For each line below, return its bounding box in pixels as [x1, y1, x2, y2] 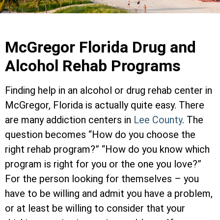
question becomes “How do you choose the [5, 129, 195, 141]
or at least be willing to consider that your [5, 202, 185, 215]
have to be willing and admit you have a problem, [5, 188, 213, 200]
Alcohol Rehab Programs [5, 56, 181, 76]
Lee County [134, 114, 182, 126]
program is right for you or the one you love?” [5, 158, 201, 170]
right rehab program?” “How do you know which [5, 143, 210, 156]
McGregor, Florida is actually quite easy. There [5, 99, 204, 111]
